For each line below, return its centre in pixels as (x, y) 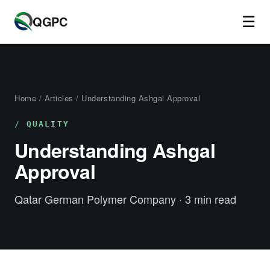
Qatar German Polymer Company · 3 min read (125, 199)
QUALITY (48, 124)
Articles (59, 98)
